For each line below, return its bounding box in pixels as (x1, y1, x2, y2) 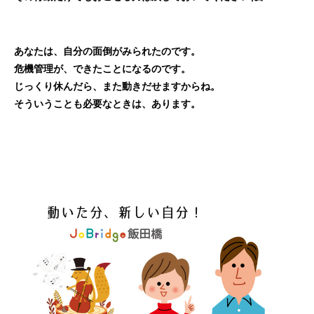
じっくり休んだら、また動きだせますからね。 (14, 80, 220, 92)
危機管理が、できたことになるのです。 (14, 62, 191, 74)
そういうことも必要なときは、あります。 (14, 97, 200, 109)
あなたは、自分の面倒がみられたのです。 (14, 45, 200, 57)
